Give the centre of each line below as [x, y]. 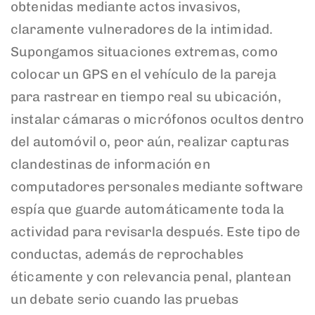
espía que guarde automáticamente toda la [148, 209]
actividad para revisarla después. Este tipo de [156, 231]
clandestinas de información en [110, 164]
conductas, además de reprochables [127, 254]
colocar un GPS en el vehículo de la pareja [143, 74]
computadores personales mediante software [157, 186]
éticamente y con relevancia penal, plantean [151, 276]
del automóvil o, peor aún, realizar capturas [150, 141]
